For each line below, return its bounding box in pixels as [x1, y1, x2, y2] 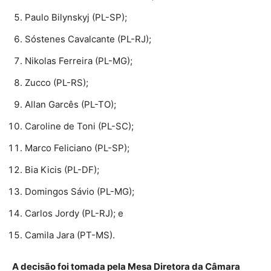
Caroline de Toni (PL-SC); [25, 120, 134, 132]
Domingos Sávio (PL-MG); [25, 186, 134, 198]
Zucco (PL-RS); [25, 77, 88, 89]
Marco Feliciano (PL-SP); [25, 142, 129, 154]
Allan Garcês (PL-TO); [25, 99, 116, 111]
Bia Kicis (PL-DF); [25, 164, 99, 176]
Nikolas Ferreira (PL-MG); [25, 55, 132, 67]
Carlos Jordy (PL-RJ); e [25, 207, 123, 220]
